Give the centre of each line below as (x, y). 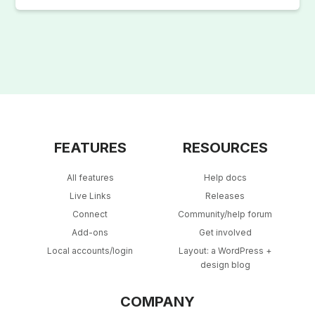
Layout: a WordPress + (225, 250)
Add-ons (90, 232)
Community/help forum (225, 214)
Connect (90, 214)
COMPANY (157, 301)
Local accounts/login (90, 250)
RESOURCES (225, 148)
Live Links (90, 195)
